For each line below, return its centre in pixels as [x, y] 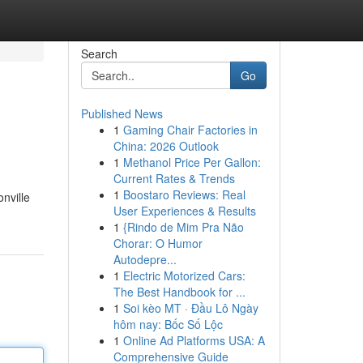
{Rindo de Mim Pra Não [183, 227]
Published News [122, 113]
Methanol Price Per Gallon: [192, 162]
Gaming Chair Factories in [190, 130]
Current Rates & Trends [174, 178]
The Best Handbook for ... [179, 292]
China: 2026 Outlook [166, 146]
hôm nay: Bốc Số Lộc [168, 324]
